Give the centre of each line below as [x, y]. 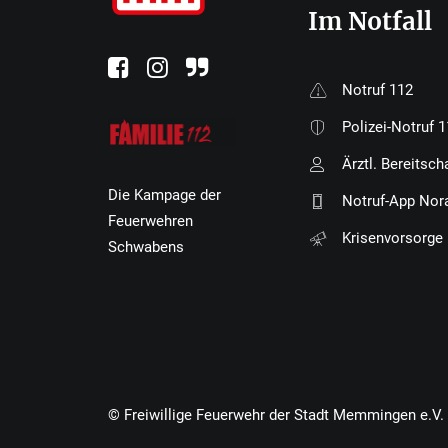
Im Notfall [370, 21]
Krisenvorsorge [392, 238]
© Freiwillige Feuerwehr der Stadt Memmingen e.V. [276, 415]
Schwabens [146, 247]
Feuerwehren [150, 221]
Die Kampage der [164, 195]
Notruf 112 [377, 90]
